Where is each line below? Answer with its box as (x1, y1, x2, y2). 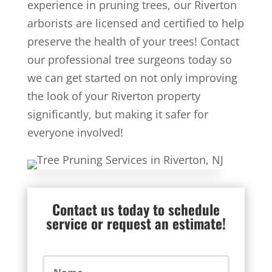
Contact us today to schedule (52, 199, 220, 220)
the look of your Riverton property (27, 89, 200, 103)
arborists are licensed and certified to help (27, 16, 244, 30)
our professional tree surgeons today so (27, 52, 232, 67)
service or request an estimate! (46, 213, 226, 234)
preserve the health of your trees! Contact (27, 34, 239, 49)
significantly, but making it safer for (27, 107, 208, 121)
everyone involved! (27, 125, 123, 140)
